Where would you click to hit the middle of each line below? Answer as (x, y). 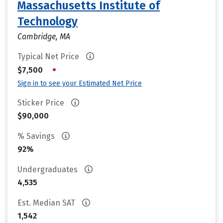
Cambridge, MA (44, 37)
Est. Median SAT (47, 203)
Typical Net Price (49, 56)
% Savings (37, 136)
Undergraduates (49, 169)
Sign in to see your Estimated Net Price (80, 83)
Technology (48, 21)
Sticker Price (42, 103)
